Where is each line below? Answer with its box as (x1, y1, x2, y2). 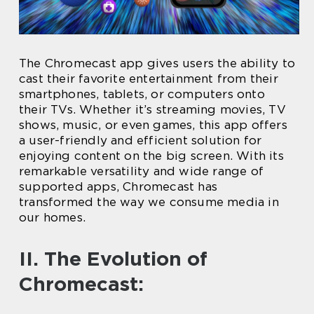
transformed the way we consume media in (19, 194, 279, 209)
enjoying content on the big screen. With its (19, 148, 284, 163)
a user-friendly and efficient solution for (19, 132, 262, 147)
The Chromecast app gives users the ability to (19, 55, 296, 70)
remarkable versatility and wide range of (19, 163, 264, 178)
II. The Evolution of (19, 246, 207, 271)
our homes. (19, 210, 86, 224)
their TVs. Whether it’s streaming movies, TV (19, 102, 286, 116)
